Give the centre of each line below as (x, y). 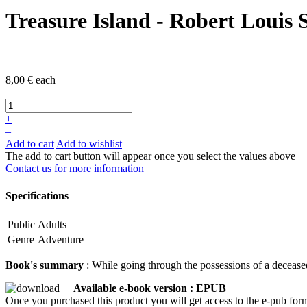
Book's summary (45, 265)
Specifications (37, 195)
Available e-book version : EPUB (150, 288)
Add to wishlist (89, 144)
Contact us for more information (75, 169)
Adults (52, 224)
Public (21, 224)
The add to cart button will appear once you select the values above (150, 156)
